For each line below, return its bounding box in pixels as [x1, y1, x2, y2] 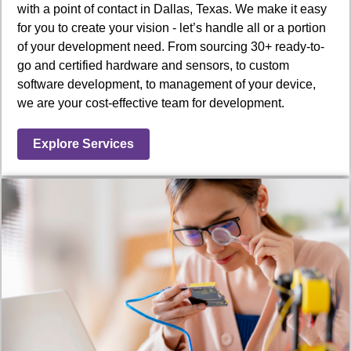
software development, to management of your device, [17, 77, 316, 91]
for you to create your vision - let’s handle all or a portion [17, 20, 326, 34]
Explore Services [33, 136, 134, 150]
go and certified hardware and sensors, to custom [17, 58, 289, 72]
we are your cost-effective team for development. [17, 96, 284, 110]
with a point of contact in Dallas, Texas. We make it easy [17, 2, 327, 16]
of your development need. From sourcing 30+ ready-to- [17, 39, 324, 53]
